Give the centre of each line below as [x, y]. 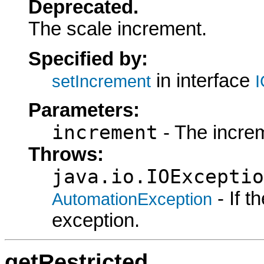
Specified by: [88, 59]
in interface [203, 80]
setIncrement [101, 81]
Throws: [66, 154]
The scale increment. [118, 29]
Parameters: [84, 110]
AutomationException [132, 199]
